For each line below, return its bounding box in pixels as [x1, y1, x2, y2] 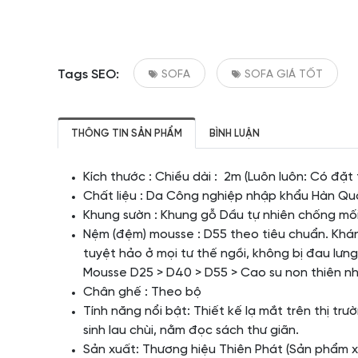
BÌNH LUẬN [209, 129, 260, 139]
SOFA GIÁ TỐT [245, 69, 323, 81]
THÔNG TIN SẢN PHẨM [71, 129, 182, 139]
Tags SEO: [58, 68, 119, 82]
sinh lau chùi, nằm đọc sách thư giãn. [83, 324, 299, 337]
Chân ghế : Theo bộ [83, 285, 201, 299]
